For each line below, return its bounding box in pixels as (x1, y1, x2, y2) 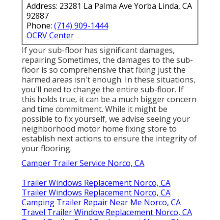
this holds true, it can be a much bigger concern (22, 93, 196, 105)
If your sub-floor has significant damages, (22, 44, 175, 55)
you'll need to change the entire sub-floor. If (22, 83, 184, 95)
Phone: (27, 20, 54, 31)
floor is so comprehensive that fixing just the (22, 64, 186, 75)
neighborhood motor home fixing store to (22, 123, 177, 134)
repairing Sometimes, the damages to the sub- (22, 54, 193, 65)
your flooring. (22, 142, 72, 154)
